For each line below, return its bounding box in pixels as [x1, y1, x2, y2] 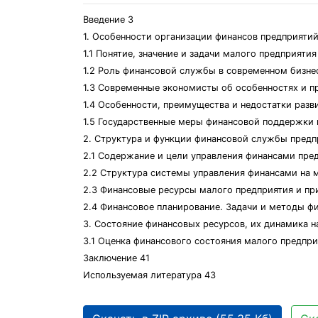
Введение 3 [83, 14, 133, 25]
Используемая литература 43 [83, 270, 216, 280]
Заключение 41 [83, 253, 150, 263]
